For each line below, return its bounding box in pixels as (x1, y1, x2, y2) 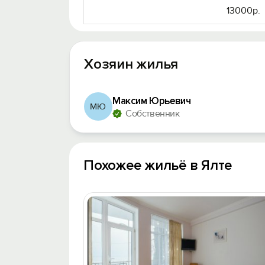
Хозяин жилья (84, 56, 179, 73)
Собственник (125, 108, 180, 119)
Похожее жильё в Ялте (83, 157, 232, 174)
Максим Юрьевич (112, 95, 191, 107)
